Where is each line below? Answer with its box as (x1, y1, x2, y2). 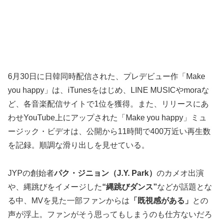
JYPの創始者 (8, 168, 54, 177)
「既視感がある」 (130, 196, 192, 205)
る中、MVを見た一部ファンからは (8, 196, 130, 205)
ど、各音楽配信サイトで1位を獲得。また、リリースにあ (8, 100, 209, 109)
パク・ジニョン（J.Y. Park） (54, 168, 157, 177)
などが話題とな (157, 182, 212, 191)
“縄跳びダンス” (102, 182, 157, 191)
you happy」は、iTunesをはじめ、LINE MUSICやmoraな (8, 86, 209, 95)
